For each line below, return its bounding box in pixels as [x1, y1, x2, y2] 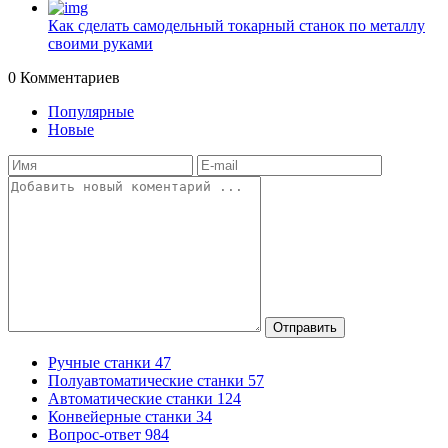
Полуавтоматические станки [48, 372, 244, 389]
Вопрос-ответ [48, 426, 141, 443]
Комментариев [16, 69, 120, 86]
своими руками [48, 35, 153, 52]
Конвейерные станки [48, 408, 192, 425]
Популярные [48, 103, 134, 120]
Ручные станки [48, 354, 151, 371]
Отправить [273, 320, 337, 335]
